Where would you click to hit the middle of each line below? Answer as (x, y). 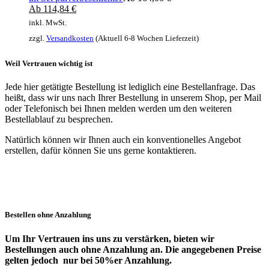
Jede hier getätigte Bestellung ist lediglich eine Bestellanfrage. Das (130, 87)
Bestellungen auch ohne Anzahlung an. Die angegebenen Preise (133, 249)
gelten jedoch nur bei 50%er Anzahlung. (88, 260)
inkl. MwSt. (48, 23)
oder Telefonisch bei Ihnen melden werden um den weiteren (118, 109)
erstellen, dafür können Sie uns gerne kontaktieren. (101, 151)
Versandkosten (70, 38)
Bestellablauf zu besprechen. (59, 119)
